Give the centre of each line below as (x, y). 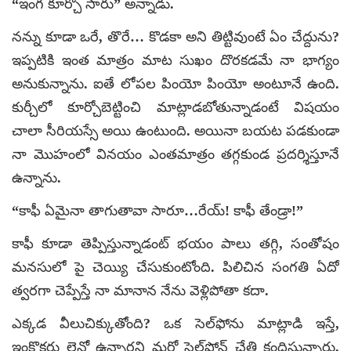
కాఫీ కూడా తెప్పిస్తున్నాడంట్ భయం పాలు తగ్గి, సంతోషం (175, 243)
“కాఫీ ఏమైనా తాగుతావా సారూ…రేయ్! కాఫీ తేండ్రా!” (157, 210)
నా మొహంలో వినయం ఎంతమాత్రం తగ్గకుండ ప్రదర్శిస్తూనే (175, 154)
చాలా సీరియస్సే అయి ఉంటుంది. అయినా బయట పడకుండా (175, 130)
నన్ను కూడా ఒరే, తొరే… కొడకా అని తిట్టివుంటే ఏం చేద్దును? (175, 36)
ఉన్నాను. (36, 177)
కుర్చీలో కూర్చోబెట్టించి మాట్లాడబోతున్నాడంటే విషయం (175, 107)
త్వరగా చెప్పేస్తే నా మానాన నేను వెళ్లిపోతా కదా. (140, 290)
